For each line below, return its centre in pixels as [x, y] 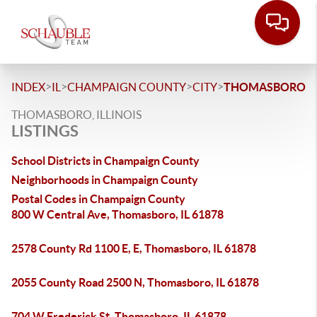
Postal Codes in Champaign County [98, 199]
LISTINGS [45, 131]
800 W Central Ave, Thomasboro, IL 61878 [117, 214]
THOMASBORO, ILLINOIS [76, 115]
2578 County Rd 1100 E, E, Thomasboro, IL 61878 [134, 248]
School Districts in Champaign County [105, 161]
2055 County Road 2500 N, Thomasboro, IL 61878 [135, 282]
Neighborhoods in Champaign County [105, 180]
